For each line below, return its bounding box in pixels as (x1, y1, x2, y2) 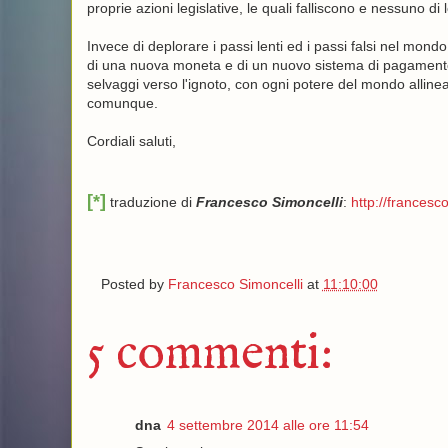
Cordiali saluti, (86, 133, 176, 149)
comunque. (86, 95, 158, 111)
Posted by (100, 276, 168, 292)
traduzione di (105, 194, 196, 210)
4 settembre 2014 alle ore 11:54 (166, 417, 369, 433)
